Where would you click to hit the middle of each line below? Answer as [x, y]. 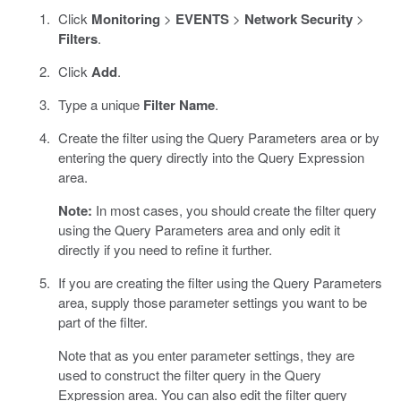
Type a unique [100, 104]
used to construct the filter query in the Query [189, 374]
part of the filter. [102, 321]
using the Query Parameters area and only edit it [199, 229]
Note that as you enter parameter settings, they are [206, 354]
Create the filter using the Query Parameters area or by [218, 137]
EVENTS [202, 18]
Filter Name [179, 104]
